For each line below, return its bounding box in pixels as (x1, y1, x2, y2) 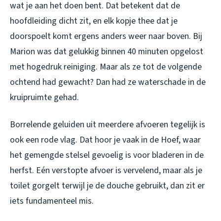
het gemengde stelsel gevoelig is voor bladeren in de (10, 148, 204, 161)
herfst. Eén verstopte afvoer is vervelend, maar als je (10, 164, 202, 177)
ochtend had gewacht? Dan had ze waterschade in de (10, 75, 206, 88)
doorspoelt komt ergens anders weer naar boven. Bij (10, 30, 202, 42)
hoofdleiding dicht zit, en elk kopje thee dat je (10, 14, 178, 27)
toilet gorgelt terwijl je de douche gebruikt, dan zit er (10, 179, 205, 192)
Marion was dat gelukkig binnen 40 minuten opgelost (10, 45, 203, 58)
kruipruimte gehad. (10, 91, 79, 104)
